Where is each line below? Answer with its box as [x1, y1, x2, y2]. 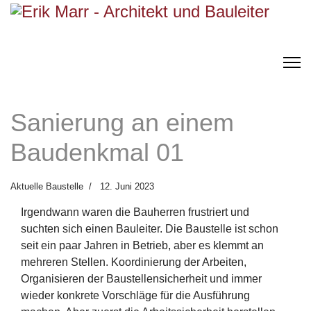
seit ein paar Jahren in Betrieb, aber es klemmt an [21, 239, 264, 251]
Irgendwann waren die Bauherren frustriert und [21, 206, 249, 218]
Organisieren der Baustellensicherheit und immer [21, 273, 262, 285]
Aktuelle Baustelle [10, 181, 83, 192]
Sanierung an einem [10, 108, 234, 137]
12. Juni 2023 [100, 181, 154, 192]
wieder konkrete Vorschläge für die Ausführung [21, 289, 250, 301]
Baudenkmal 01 [10, 138, 184, 167]
